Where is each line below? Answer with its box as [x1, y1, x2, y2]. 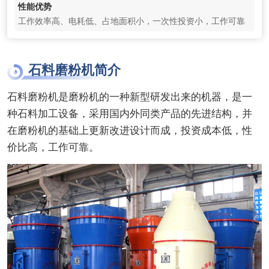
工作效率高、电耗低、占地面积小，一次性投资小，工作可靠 [17, 14, 245, 27]
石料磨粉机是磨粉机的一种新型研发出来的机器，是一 [7, 89, 252, 104]
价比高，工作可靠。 [7, 139, 99, 154]
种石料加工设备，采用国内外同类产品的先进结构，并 [7, 106, 252, 121]
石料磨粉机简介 [28, 60, 121, 79]
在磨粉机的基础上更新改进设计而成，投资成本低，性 [7, 122, 252, 138]
